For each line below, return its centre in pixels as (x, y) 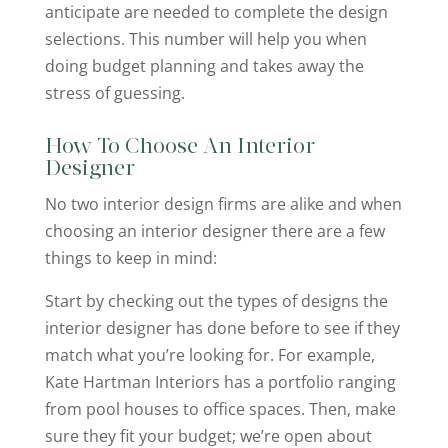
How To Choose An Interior (179, 148)
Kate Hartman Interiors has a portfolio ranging (220, 382)
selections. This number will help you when (205, 39)
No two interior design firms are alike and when (223, 204)
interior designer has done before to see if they (222, 328)
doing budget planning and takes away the (204, 66)
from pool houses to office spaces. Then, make (220, 409)
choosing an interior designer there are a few (214, 231)
